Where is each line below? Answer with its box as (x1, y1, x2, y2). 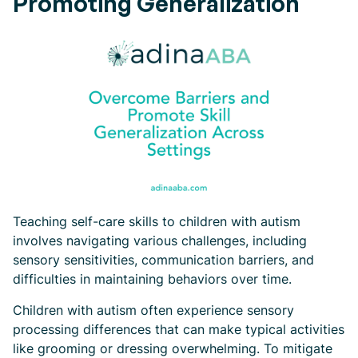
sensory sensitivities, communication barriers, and (13, 252, 314, 268)
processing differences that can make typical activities (13, 321, 344, 337)
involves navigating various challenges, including (13, 233, 307, 249)
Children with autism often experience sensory (13, 302, 294, 318)
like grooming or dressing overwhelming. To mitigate (13, 340, 332, 356)
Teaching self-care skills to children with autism (13, 213, 300, 229)
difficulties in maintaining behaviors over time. (13, 271, 292, 287)
